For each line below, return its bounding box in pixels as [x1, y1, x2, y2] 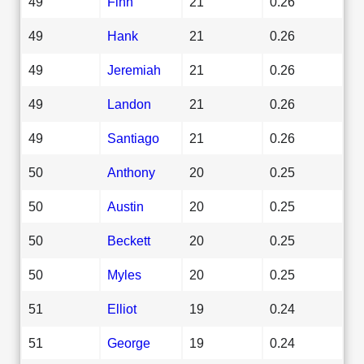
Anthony [107, 164, 155, 180]
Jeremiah [107, 62, 161, 77]
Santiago [107, 130, 159, 145]
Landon [107, 96, 151, 111]
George [107, 335, 150, 350]
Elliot [107, 301, 136, 316]
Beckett [107, 232, 150, 248]
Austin [107, 198, 144, 214]
